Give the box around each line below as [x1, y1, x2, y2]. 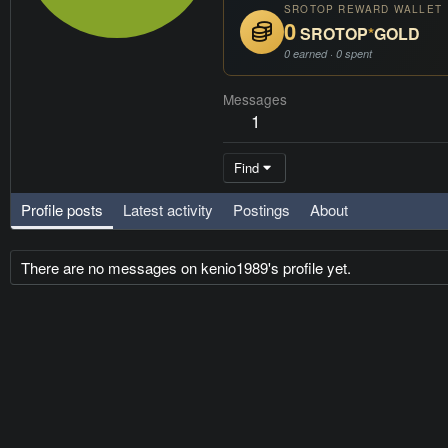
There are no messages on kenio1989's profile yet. [21, 257, 351, 279]
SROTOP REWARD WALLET [284, 2, 442, 17]
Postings [233, 199, 290, 221]
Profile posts [21, 199, 103, 221]
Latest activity [123, 199, 213, 221]
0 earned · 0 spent [284, 46, 372, 62]
